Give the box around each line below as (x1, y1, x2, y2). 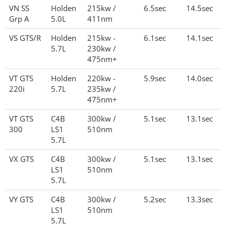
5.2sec (144, 194, 170, 204)
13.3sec (186, 194, 217, 204)
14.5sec (186, 3, 217, 13)
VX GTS (9, 154, 34, 164)
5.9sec (144, 73, 170, 83)
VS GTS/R (9, 33, 41, 43)
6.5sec (144, 3, 170, 13)
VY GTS (9, 194, 33, 204)
